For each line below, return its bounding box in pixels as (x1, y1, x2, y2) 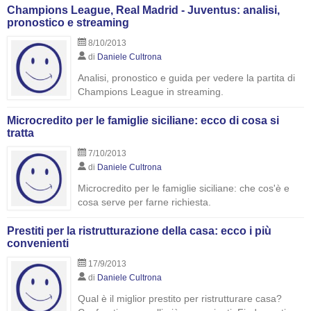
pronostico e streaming (7, 17, 129, 28)
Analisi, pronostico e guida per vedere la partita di (78, 72, 295, 83)
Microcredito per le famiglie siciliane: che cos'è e (78, 183, 289, 194)
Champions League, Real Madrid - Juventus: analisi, (7, 4, 280, 16)
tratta (7, 127, 34, 139)
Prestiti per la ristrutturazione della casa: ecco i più (7, 225, 271, 237)
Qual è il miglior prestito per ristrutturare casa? (78, 293, 282, 304)
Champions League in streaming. (78, 86, 224, 97)
